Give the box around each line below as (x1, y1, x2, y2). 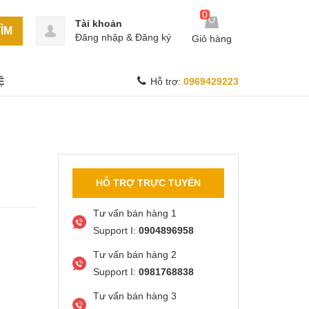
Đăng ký (135, 32, 171, 43)
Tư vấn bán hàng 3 (92, 290, 177, 301)
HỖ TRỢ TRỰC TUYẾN (95, 177, 201, 188)
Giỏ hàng (192, 33, 232, 45)
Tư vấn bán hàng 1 (92, 208, 177, 219)
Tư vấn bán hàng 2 (92, 249, 177, 260)
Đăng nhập (75, 32, 123, 43)
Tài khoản (75, 18, 122, 29)
